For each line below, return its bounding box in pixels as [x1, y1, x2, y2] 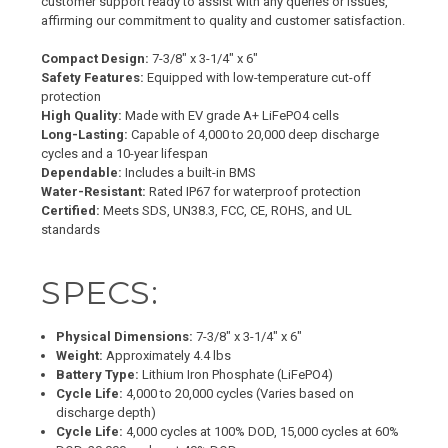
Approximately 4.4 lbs [103, 347, 232, 363]
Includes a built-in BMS [122, 165, 257, 181]
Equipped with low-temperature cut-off [144, 70, 372, 86]
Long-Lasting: [41, 127, 129, 143]
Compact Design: [41, 51, 150, 67]
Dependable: [41, 165, 123, 181]
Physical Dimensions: [56, 328, 194, 344]
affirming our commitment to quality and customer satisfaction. [41, 12, 406, 28]
